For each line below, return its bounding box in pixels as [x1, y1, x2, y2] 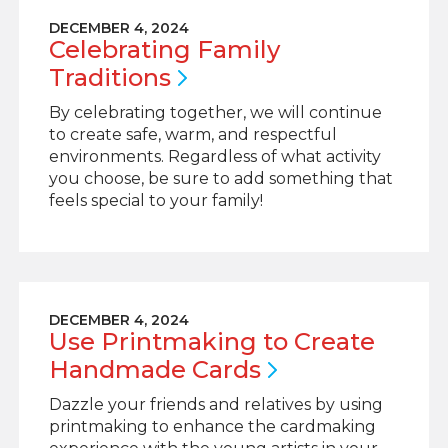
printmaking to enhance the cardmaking [48, 417, 376, 436]
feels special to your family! [48, 191, 263, 210]
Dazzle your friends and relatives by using [48, 395, 383, 414]
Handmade [48, 355, 192, 384]
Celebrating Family [48, 35, 280, 64]
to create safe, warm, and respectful [48, 125, 337, 144]
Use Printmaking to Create [48, 327, 375, 356]
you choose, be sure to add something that [48, 169, 393, 188]
